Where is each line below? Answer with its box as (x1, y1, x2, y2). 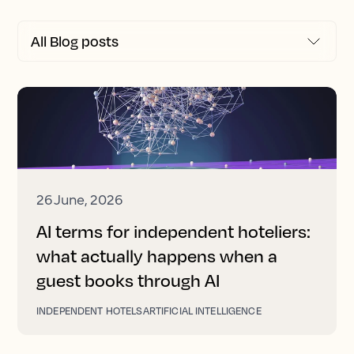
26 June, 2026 (36, 189, 122, 209)
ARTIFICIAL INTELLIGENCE (142, 304, 262, 317)
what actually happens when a (36, 245, 277, 266)
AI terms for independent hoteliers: (36, 220, 311, 242)
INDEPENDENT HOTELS (36, 304, 143, 317)
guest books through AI (36, 269, 220, 291)
